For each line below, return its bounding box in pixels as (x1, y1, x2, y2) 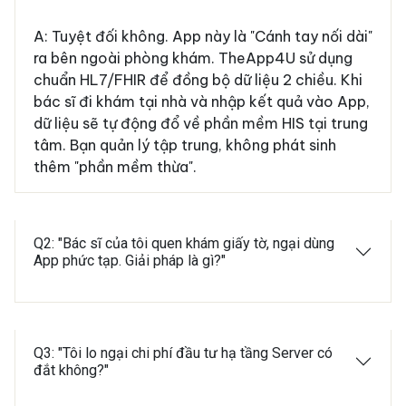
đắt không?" (34, 362, 109, 380)
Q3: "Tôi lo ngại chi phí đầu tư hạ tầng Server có (34, 344, 333, 362)
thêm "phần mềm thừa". (34, 158, 197, 177)
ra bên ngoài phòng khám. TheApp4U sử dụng (34, 49, 353, 68)
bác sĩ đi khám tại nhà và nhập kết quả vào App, (34, 92, 370, 111)
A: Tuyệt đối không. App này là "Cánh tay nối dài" (34, 27, 372, 46)
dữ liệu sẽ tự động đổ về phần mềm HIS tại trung (34, 114, 368, 133)
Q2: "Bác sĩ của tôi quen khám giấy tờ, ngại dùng (34, 235, 334, 253)
